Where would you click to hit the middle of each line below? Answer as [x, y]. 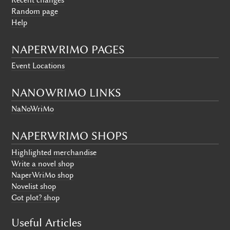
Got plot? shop [36, 197]
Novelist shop [34, 186]
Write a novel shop [43, 164]
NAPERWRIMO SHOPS [70, 136]
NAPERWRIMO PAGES [68, 49]
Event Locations [38, 66]
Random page [35, 11]
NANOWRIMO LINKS [66, 92]
